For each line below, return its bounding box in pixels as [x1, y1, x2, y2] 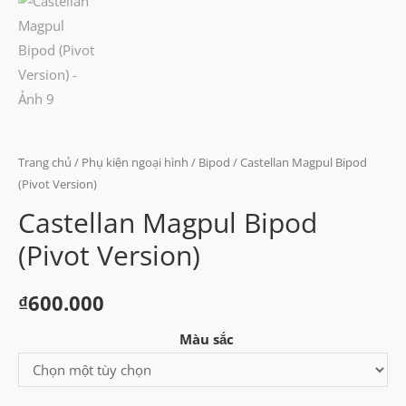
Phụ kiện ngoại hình [82, 154, 188, 171]
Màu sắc [179, 329, 234, 348]
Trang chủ [18, 154, 72, 171]
